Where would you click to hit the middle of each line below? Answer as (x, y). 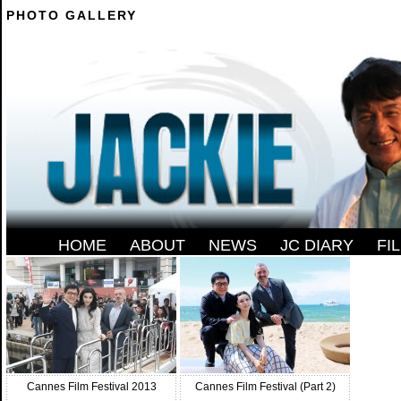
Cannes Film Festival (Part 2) (265, 386)
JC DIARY (317, 245)
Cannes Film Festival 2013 (91, 386)
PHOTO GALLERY (72, 15)
